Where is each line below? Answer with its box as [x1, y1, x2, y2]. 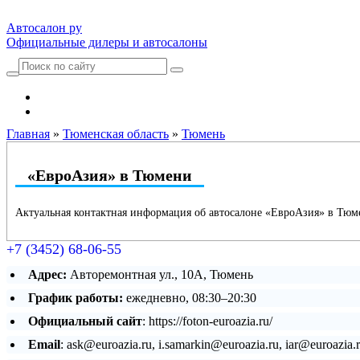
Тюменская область [63, 127, 169, 141]
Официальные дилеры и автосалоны [6, 35, 207, 49]
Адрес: [28, 268, 67, 281]
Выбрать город [39, 104, 121, 118]
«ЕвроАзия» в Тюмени [27, 166, 192, 184]
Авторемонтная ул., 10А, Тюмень [70, 268, 253, 281]
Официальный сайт [28, 314, 142, 328]
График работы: [28, 291, 123, 305]
